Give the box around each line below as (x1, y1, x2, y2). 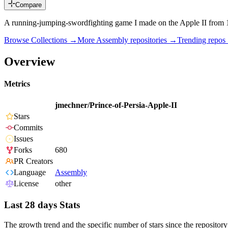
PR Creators (14, 157, 53, 166)
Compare (15, 1, 42, 9)
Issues (14, 134, 33, 144)
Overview (4, 54, 55, 68)
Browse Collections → (4, 36, 77, 45)
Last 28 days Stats (4, 199, 80, 211)
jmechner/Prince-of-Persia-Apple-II (55, 101, 177, 110)
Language (14, 168, 46, 177)
